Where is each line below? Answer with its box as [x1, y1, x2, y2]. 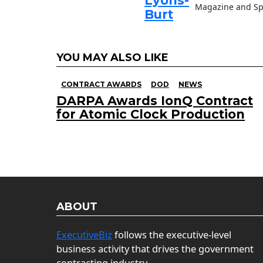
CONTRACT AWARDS [61, 80, 141, 89]
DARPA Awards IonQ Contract [56, 93, 253, 109]
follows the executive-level [112, 228, 231, 242]
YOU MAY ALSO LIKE [56, 51, 168, 65]
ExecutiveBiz [56, 228, 112, 242]
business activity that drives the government [56, 242, 254, 256]
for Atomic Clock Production [56, 107, 245, 122]
